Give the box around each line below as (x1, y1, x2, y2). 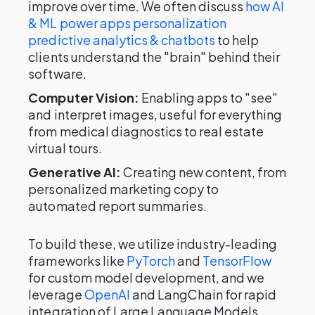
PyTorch (126, 252, 175, 269)
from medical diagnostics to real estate (28, 123, 264, 139)
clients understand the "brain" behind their (28, 49, 281, 65)
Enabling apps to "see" (139, 89, 278, 105)
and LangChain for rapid (129, 286, 277, 302)
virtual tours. (28, 140, 102, 156)
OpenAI (84, 286, 130, 302)
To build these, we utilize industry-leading (28, 236, 278, 252)
